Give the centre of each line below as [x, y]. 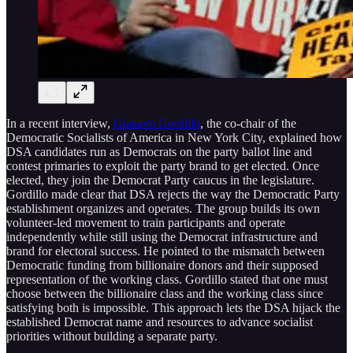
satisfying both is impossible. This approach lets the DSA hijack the [173, 307]
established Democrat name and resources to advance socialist [160, 321]
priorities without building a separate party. [112, 336]
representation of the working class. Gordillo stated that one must [167, 279]
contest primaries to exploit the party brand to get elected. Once [163, 165]
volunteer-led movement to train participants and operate [146, 222]
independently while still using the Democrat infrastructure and [162, 236]
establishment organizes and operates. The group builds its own [163, 208]
